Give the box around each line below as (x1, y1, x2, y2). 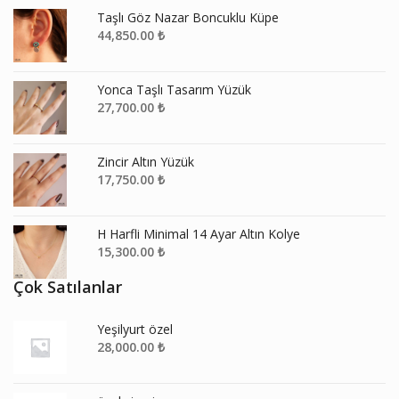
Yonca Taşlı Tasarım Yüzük (96, 80, 251, 98)
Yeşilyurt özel (96, 320, 173, 338)
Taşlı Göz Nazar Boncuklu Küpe (96, 8, 279, 26)
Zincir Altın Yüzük (96, 152, 194, 170)
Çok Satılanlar (13, 275, 122, 297)
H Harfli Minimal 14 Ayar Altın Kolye (96, 224, 300, 242)
